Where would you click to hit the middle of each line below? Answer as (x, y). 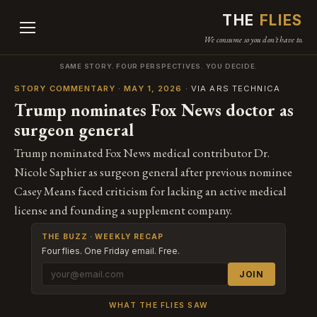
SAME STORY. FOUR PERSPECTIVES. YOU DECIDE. (158, 67)
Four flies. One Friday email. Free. (111, 252)
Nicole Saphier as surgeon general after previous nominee (153, 172)
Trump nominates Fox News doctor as (154, 110)
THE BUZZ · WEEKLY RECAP (103, 237)
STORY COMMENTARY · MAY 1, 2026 (98, 89)
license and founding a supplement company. (123, 211)
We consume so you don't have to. (253, 40)
